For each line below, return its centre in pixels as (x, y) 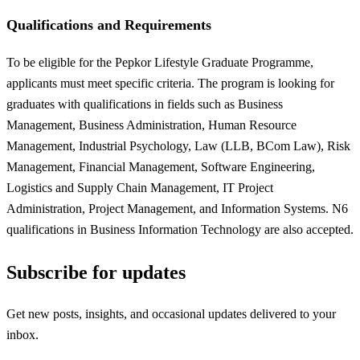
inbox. (22, 335)
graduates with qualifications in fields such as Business (145, 104)
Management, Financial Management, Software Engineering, (161, 167)
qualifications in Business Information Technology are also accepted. (180, 229)
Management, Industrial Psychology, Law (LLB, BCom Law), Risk (178, 146)
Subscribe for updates (96, 272)
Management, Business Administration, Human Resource (151, 125)
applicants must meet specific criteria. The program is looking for (170, 83)
